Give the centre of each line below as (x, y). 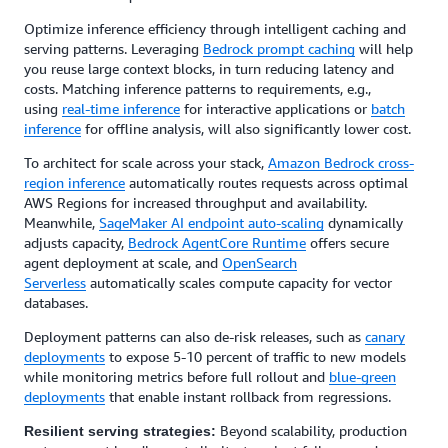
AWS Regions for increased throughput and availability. (195, 202)
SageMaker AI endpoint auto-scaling (211, 222)
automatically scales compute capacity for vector (239, 282)
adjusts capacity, (76, 242)
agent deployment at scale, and (123, 262)
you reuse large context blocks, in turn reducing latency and (209, 68)
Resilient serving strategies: (122, 431)
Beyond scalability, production (313, 430)
